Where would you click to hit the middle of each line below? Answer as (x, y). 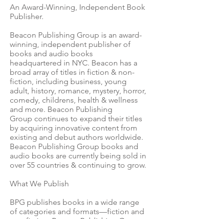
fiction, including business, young (68, 81)
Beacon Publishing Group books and (74, 146)
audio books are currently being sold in (78, 156)
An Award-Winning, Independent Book (77, 7)
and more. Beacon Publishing (61, 109)
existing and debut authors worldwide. (77, 137)
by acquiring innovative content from (74, 128)
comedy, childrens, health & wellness (74, 100)
